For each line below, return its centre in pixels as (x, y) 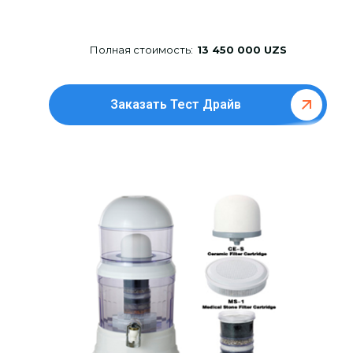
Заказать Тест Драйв (176, 105)
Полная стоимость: (141, 49)
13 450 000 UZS (242, 49)
